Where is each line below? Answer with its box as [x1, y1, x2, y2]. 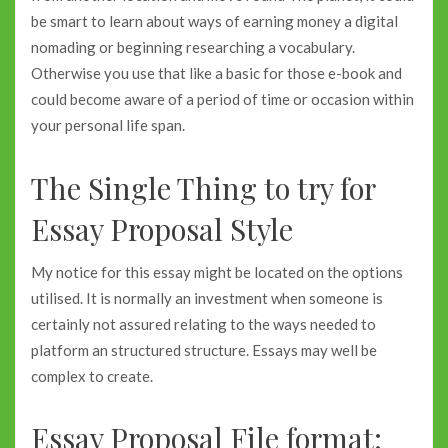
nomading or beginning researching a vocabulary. [31, 38, 355, 57]
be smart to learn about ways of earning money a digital [31, 12, 398, 31]
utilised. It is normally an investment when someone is [31, 288, 383, 307]
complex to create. [31, 366, 153, 385]
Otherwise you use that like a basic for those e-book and [31, 64, 402, 83]
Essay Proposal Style [31, 208, 293, 248]
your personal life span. [31, 116, 185, 135]
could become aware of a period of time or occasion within [31, 90, 414, 109]
